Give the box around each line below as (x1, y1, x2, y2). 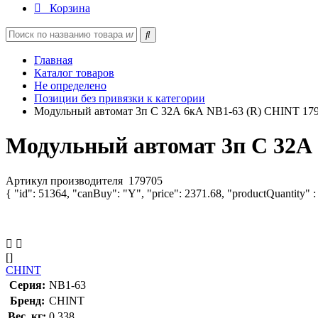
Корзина (50, 2, 90, 14)
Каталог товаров (34, 67, 114, 79)
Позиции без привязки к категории (34, 92, 205, 104)
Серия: (9, 278, 45, 291)
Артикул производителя (6, 174, 126, 187)
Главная (34, 54, 72, 66)
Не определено (34, 79, 106, 92)
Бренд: (9, 294, 45, 307)
